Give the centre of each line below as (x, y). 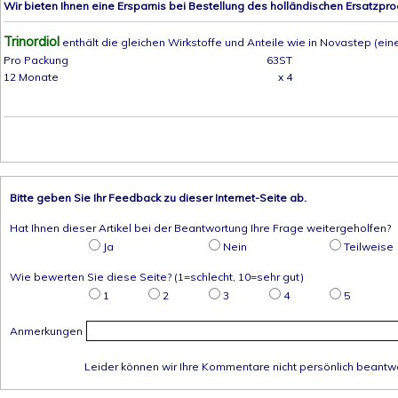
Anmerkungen (46, 331)
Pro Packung (36, 60)
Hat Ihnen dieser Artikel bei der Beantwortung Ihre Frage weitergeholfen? (200, 228)
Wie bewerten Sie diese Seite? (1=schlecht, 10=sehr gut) (157, 277)
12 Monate (31, 77)
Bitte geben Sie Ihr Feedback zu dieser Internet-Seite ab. (158, 198)
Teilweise (369, 247)
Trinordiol (32, 41)
